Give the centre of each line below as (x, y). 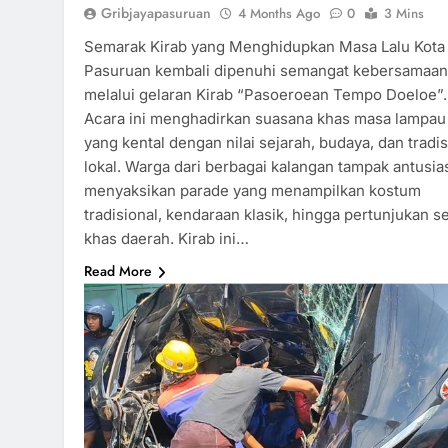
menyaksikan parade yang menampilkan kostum (252, 191)
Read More (118, 271)
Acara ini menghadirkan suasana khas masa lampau (265, 119)
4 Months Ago (279, 14)
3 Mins (404, 14)
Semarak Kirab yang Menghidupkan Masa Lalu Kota (264, 47)
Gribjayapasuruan (156, 13)
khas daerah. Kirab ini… (166, 239)
